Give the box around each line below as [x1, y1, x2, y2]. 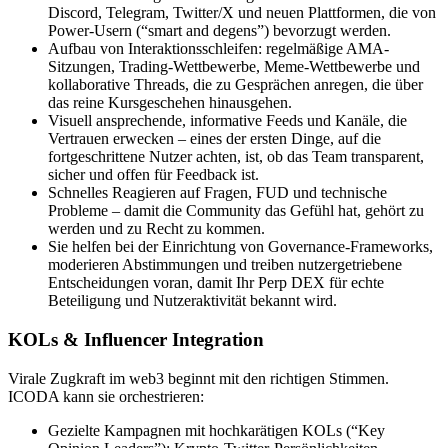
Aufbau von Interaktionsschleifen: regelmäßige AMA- [48, 40, 389, 58]
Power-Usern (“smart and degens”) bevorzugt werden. [48, 22, 391, 40]
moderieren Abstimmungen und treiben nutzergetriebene [48, 256, 402, 274]
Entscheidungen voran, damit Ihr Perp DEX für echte [48, 274, 384, 292]
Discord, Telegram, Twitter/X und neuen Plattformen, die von [48, 4, 436, 22]
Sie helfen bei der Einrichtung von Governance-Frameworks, [48, 238, 433, 256]
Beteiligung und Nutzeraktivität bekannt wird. [48, 292, 337, 310]
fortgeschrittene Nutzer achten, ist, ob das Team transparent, [48, 148, 424, 166]
